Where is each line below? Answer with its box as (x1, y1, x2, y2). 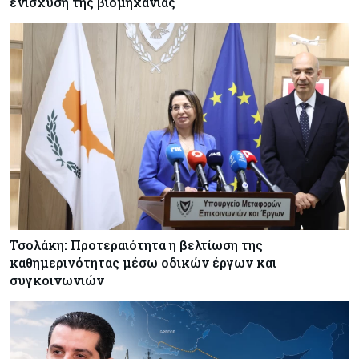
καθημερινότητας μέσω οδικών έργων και (10, 253, 276, 271)
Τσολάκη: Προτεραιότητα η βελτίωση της (10, 236, 263, 253)
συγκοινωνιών (10, 271, 104, 288)
